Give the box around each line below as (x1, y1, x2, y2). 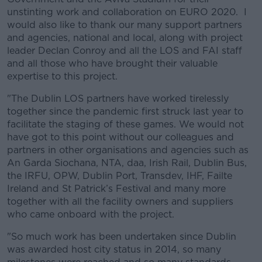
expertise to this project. (7, 71, 118, 82)
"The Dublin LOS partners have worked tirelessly (7, 93, 229, 104)
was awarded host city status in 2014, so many (7, 244, 221, 255)
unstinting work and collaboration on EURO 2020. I (7, 6, 247, 18)
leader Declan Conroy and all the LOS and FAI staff (7, 45, 242, 56)
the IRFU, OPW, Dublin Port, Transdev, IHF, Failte (7, 170, 232, 181)
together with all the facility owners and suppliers (7, 196, 233, 207)
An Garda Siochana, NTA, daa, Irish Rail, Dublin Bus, (7, 157, 247, 168)
